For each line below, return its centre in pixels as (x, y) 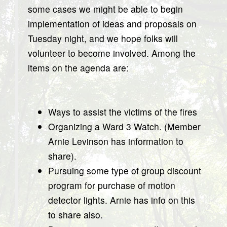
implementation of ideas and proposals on (112, 24)
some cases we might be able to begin (105, 9)
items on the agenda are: (78, 68)
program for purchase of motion (112, 185)
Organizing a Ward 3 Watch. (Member (124, 126)
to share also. (75, 215)
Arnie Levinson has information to (116, 141)
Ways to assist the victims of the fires (123, 112)
